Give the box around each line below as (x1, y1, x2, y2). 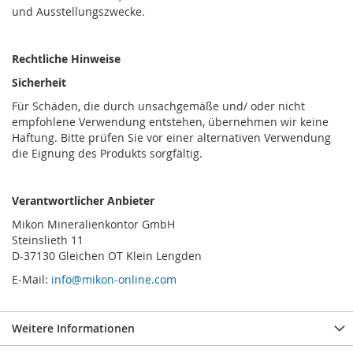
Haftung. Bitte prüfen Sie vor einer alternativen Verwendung (12, 130, 331, 146)
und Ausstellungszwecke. (12, 4, 145, 20)
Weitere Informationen (12, 321, 135, 336)
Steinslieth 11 (12, 232, 84, 248)
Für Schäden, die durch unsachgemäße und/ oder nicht (12, 98, 305, 114)
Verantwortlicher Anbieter (12, 193, 154, 209)
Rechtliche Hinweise (12, 51, 121, 67)
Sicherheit (12, 75, 66, 91)
